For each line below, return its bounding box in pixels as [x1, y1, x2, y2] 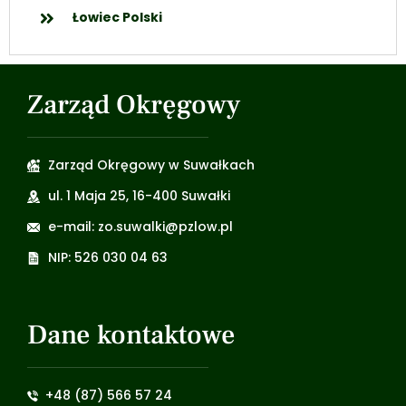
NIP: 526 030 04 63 [47, 248, 168, 267]
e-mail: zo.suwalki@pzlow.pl [47, 217, 233, 237]
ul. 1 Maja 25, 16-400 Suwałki [47, 187, 230, 206]
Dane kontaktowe [27, 317, 236, 353]
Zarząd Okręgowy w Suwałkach [47, 156, 255, 175]
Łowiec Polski [72, 8, 162, 27]
